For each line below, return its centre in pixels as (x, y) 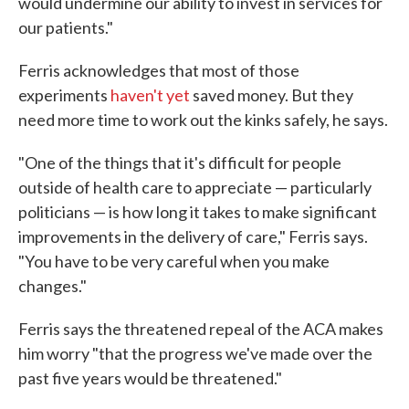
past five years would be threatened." (150, 378)
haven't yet (150, 95)
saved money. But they (272, 95)
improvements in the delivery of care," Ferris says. (193, 236)
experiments (64, 95)
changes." (52, 286)
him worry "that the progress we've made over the (195, 353)
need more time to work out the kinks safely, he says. (203, 120)
